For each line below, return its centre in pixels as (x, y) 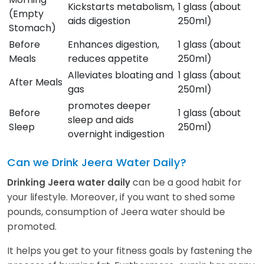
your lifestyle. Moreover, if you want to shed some (121, 197)
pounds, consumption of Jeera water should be (116, 212)
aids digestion (99, 21)
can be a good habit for (187, 182)
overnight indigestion (116, 134)
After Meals (36, 82)
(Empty (26, 14)
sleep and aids (101, 120)
